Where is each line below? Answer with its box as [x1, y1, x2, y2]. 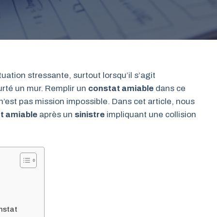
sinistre [75, 110, 105, 119]
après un [37, 110, 75, 119]
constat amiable [88, 84, 154, 93]
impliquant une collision [105, 110, 196, 119]
